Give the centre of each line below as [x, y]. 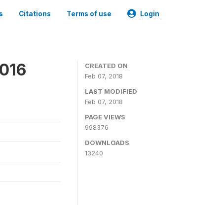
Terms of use [89, 14]
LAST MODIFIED [111, 91]
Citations [35, 14]
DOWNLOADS [107, 143]
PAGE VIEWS [105, 117]
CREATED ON [106, 66]
